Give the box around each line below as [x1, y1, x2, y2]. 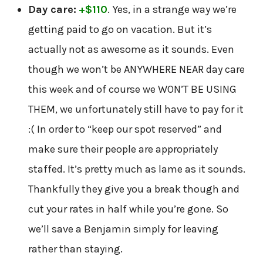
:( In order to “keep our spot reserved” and [28, 122, 222, 136]
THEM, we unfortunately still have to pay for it [28, 102, 244, 116]
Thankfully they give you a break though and [28, 182, 240, 195]
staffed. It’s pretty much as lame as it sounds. [28, 162, 245, 176]
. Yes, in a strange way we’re [107, 2, 237, 16]
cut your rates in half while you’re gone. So [28, 202, 228, 215]
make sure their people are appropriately [28, 142, 218, 156]
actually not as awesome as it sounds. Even [28, 42, 234, 56]
